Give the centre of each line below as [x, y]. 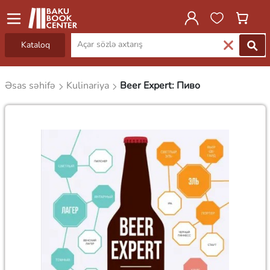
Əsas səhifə [31, 86]
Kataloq [35, 45]
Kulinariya [89, 86]
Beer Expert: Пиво [160, 86]
